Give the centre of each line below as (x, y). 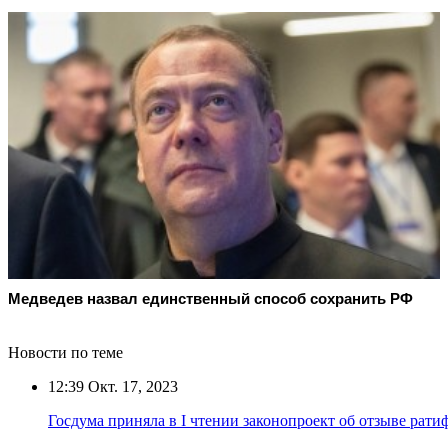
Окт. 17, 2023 (131, 386)
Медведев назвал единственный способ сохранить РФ (210, 298)
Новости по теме (65, 352)
